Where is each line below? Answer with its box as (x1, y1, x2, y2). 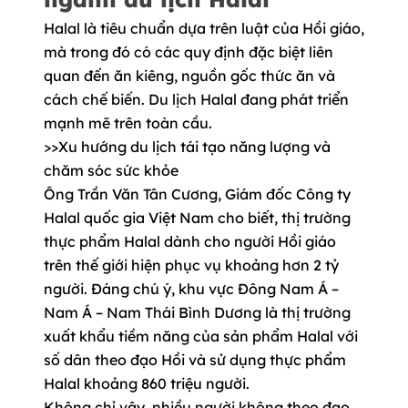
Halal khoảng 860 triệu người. (44, 374, 250, 393)
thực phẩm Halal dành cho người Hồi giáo (44, 232, 336, 251)
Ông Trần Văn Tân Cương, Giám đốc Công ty (44, 185, 351, 204)
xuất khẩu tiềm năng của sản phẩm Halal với (44, 327, 358, 346)
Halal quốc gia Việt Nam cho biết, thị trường (44, 209, 351, 228)
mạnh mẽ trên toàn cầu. (44, 114, 212, 133)
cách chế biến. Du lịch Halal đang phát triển (44, 90, 349, 109)
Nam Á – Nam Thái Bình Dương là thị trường (44, 303, 351, 322)
